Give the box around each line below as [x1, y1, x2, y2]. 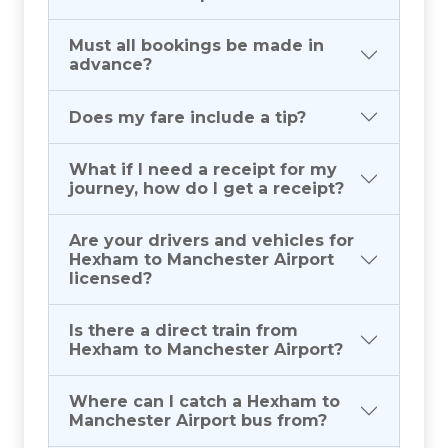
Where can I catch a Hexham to [69, 392, 340, 412]
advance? [69, 55, 152, 75]
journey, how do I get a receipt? [69, 179, 344, 199]
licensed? [69, 269, 152, 289]
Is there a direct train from [69, 321, 298, 341]
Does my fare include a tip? [69, 107, 306, 127]
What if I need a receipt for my [69, 160, 337, 180]
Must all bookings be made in [69, 36, 324, 56]
